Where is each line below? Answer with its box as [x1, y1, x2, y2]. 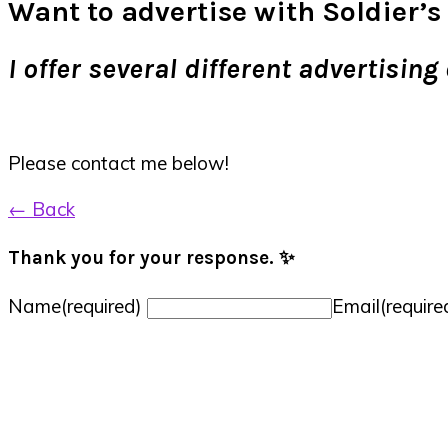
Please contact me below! [8, 151, 229, 176]
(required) [61, 294, 142, 319]
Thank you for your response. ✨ [8, 246, 295, 269]
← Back [8, 197, 75, 222]
